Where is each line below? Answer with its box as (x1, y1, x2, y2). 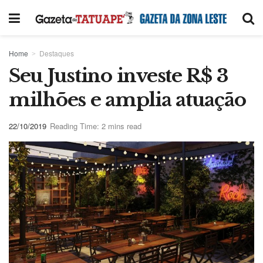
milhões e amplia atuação (9, 88, 246, 112)
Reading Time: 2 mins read (50, 120, 141, 131)
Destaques (39, 48, 74, 58)
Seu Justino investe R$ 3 (9, 64, 228, 87)
